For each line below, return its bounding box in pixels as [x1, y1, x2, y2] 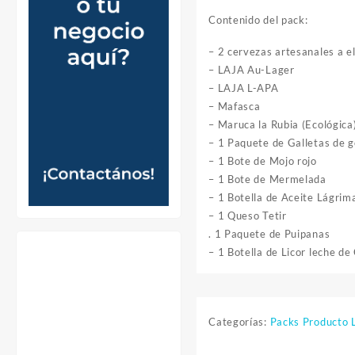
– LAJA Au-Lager [208, 63, 295, 77]
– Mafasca [208, 100, 261, 113]
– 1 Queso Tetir [208, 209, 287, 223]
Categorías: [208, 315, 270, 329]
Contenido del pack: [208, 13, 308, 27]
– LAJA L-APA [208, 82, 279, 95]
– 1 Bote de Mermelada [208, 173, 326, 186]
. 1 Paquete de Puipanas [208, 227, 330, 241]
